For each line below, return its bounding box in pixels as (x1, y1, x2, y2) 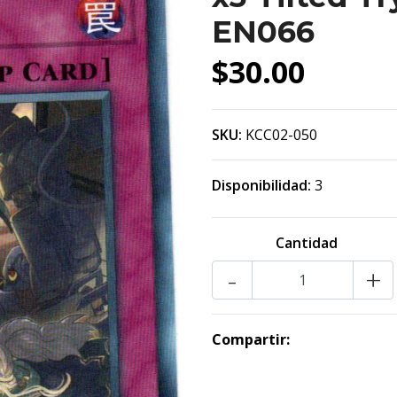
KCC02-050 (245, 125, 317, 144)
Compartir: (212, 330, 290, 349)
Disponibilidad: (212, 175, 311, 195)
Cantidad (275, 233, 338, 253)
